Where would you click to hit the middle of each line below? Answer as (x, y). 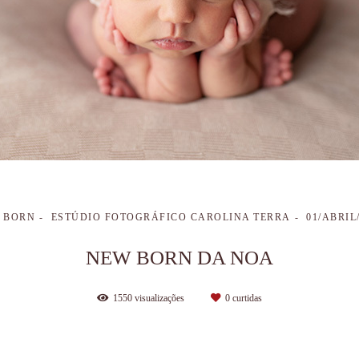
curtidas (246, 298)
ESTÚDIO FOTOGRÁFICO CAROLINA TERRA (171, 217)
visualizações (159, 298)
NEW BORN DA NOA (179, 257)
